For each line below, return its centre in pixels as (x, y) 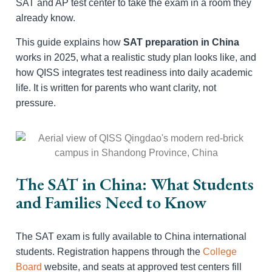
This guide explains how (70, 42)
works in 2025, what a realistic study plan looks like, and (136, 57)
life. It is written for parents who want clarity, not (116, 87)
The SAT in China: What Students (135, 184)
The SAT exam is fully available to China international (131, 237)
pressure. (36, 103)
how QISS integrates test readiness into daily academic (134, 72)
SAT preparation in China (181, 42)
